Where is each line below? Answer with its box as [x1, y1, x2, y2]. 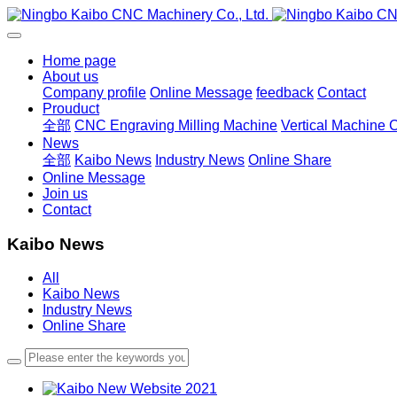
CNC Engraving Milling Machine [74, 118, 277, 133]
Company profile [43, 85, 146, 100]
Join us [43, 186, 88, 201]
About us [43, 69, 98, 84]
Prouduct [43, 101, 99, 116]
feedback [256, 85, 314, 100]
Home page [43, 53, 116, 68]
